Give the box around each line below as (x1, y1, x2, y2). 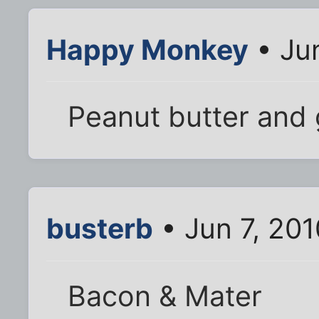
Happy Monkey (46, 33, 249, 67)
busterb (46, 211, 153, 246)
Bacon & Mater (68, 278, 263, 313)
